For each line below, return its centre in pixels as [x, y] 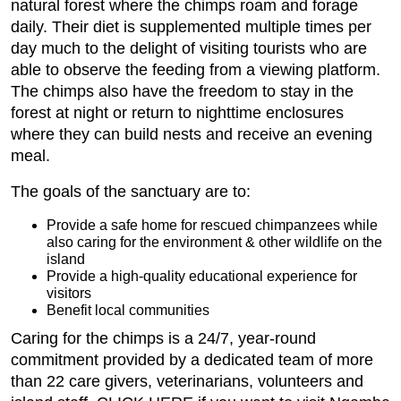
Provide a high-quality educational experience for [202, 276]
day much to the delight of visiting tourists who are [189, 48]
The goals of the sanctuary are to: [131, 192]
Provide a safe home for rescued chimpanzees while [212, 225]
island [66, 259]
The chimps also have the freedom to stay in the [182, 91]
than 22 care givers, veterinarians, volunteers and [187, 381]
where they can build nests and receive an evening [192, 134]
